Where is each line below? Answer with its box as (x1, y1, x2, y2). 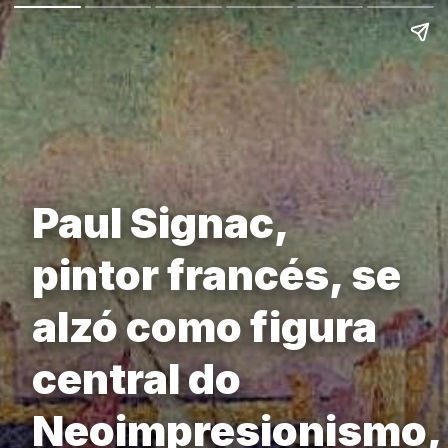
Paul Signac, (32, 197, 288, 249)
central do (32, 353, 241, 405)
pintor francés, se (32, 249, 401, 301)
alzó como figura (32, 301, 377, 353)
